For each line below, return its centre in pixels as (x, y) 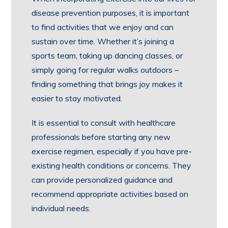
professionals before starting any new (101, 137)
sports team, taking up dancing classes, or (107, 55)
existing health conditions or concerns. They (112, 165)
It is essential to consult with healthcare (104, 123)
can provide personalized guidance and (102, 180)
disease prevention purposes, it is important (111, 13)
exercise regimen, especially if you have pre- (112, 151)
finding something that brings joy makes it (107, 84)
